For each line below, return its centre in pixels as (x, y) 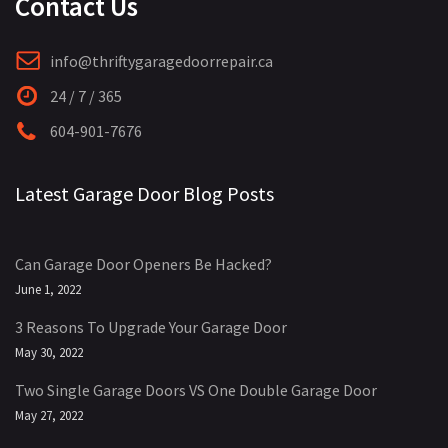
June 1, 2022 (48, 289)
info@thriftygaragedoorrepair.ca (161, 61)
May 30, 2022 (49, 352)
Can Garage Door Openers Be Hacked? (143, 264)
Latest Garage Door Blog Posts (144, 193)
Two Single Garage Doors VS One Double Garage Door (196, 390)
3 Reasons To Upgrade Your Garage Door (151, 327)
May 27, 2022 (49, 415)
